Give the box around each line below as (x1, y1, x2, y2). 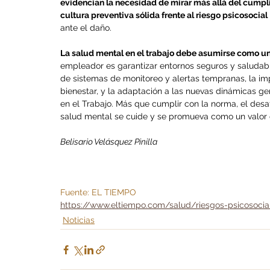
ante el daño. (60, 23, 111, 33)
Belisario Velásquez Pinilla (60, 137, 157, 147)
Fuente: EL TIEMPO (60, 187, 139, 198)
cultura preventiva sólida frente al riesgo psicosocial (60, 10, 268, 20)
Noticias (63, 215, 95, 225)
